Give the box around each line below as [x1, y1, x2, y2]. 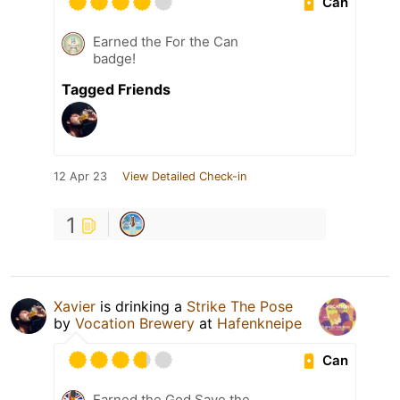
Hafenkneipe [217, 314, 302, 333]
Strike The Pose [187, 297, 293, 316]
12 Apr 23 [54, 170, 107, 184]
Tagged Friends [62, 80, 171, 99]
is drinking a [96, 297, 187, 316]
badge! [93, 50, 136, 68]
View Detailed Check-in [122, 170, 246, 184]
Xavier [54, 297, 96, 316]
